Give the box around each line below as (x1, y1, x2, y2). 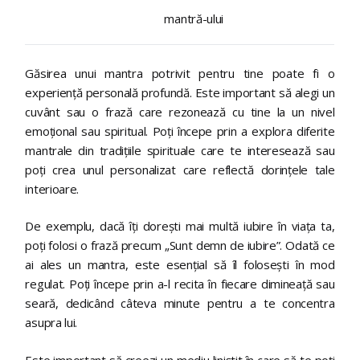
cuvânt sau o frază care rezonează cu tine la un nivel (25, 103, 335, 120)
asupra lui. (25, 314, 78, 331)
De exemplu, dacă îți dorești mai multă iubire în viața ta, (25, 218, 335, 235)
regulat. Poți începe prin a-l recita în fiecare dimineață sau (25, 276, 335, 292)
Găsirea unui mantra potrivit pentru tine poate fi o (25, 64, 335, 81)
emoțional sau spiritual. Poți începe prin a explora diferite (25, 122, 335, 139)
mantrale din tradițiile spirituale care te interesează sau (25, 141, 335, 158)
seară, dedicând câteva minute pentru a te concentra (25, 295, 335, 312)
